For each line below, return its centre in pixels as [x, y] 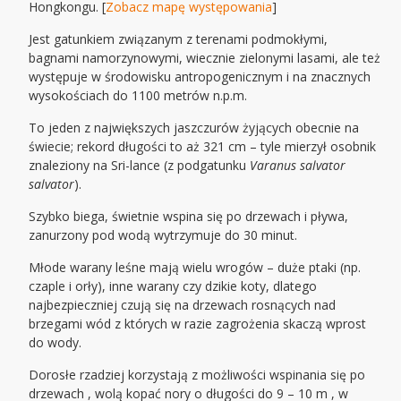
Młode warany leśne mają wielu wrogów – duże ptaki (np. [195, 268]
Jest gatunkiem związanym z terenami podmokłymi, [179, 39]
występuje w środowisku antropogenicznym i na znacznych [200, 77]
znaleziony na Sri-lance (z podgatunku [140, 166]
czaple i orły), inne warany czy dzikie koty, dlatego [173, 286]
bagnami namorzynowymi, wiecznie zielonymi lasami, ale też [205, 58]
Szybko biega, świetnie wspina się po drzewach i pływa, [189, 217]
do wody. [55, 343]
